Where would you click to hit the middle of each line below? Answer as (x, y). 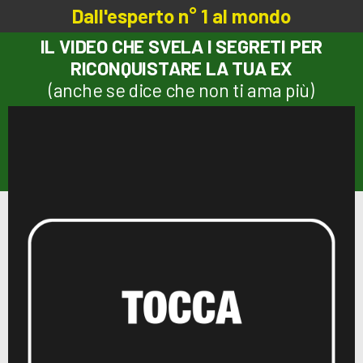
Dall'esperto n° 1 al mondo (181, 16)
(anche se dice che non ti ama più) (181, 90)
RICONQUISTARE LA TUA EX (181, 68)
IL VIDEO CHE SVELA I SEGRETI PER (181, 46)
